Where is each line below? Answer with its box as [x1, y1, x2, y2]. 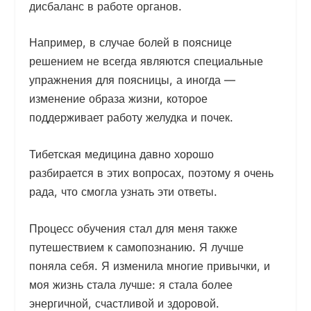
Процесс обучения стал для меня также [29, 221, 238, 235]
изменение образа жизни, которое [29, 92, 208, 106]
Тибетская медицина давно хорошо [29, 147, 215, 162]
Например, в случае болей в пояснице [29, 35, 233, 50]
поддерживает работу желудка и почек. [29, 110, 234, 125]
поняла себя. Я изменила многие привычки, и [29, 258, 271, 273]
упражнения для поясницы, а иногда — [29, 73, 236, 87]
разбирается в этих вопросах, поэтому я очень [29, 166, 274, 180]
